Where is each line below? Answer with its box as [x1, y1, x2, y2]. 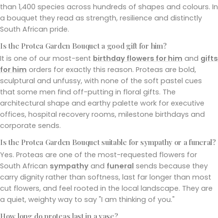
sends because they [134, 161, 208, 171]
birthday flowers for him [93, 53, 182, 63]
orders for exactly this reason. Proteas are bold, [27, 64, 196, 74]
